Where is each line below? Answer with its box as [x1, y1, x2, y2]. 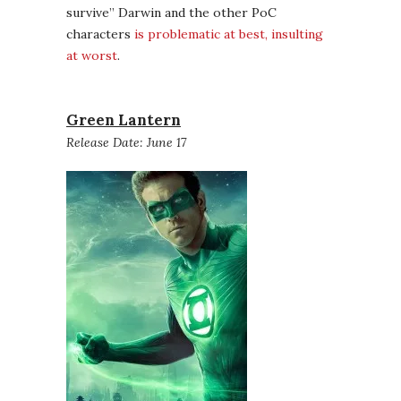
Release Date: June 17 [66, 134, 186, 151]
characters [66, 26, 134, 43]
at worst [66, 47, 117, 64]
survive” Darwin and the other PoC [66, 4, 277, 21]
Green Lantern [66, 110, 181, 131]
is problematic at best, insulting [134, 26, 323, 43]
